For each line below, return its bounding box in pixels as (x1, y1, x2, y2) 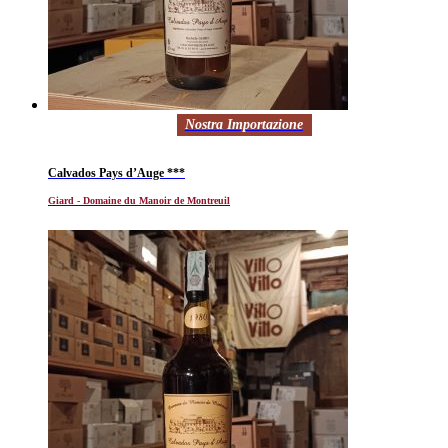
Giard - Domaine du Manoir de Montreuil (48, 194, 230, 206)
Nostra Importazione (184, 116, 303, 132)
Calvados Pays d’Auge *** (48, 165, 185, 180)
